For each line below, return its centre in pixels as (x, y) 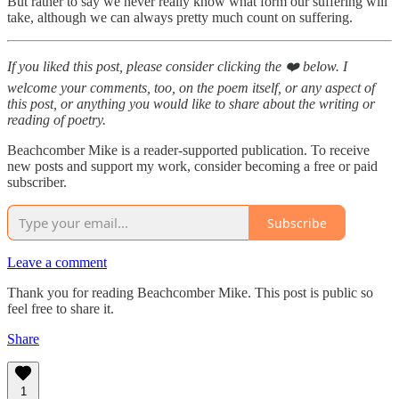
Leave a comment (57, 263)
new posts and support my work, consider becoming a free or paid (192, 167)
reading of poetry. (57, 120)
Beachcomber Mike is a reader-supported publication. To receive (188, 151)
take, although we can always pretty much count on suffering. (180, 18)
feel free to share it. (61, 309)
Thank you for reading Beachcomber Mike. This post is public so (190, 293)
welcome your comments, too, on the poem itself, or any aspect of (191, 88)
